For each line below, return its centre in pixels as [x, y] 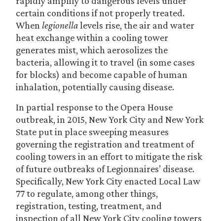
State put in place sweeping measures [92, 132]
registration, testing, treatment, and [89, 206]
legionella [60, 25]
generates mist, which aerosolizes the [92, 50]
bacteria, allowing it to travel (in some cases [105, 62]
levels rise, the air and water [136, 25]
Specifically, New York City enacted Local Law [108, 181]
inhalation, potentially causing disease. [95, 87]
